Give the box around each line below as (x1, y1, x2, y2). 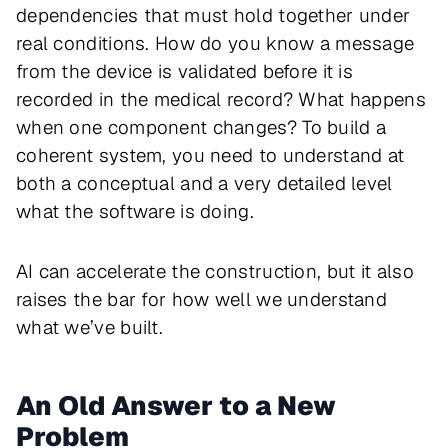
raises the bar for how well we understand (16, 287, 388, 313)
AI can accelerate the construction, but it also (16, 259, 414, 285)
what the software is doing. (16, 199, 254, 225)
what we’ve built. (16, 315, 163, 341)
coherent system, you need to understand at (16, 143, 405, 169)
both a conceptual (16, 171, 181, 197)
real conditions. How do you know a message (16, 31, 415, 57)
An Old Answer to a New (16, 388, 336, 424)
